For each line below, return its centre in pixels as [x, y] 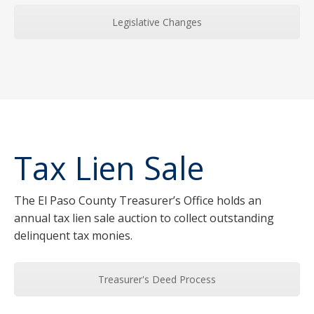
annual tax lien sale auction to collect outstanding [144, 218]
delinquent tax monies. [73, 236]
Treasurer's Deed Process [157, 280]
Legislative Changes [157, 22]
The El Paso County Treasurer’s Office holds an [138, 201]
